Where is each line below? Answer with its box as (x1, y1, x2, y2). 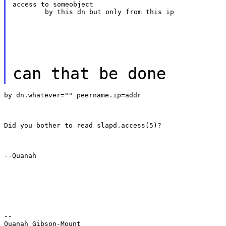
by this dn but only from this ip (44, 8, 174, 16)
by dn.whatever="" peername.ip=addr (4, 91, 141, 99)
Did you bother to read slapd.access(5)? (4, 121, 161, 129)
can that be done (12, 64, 166, 83)
